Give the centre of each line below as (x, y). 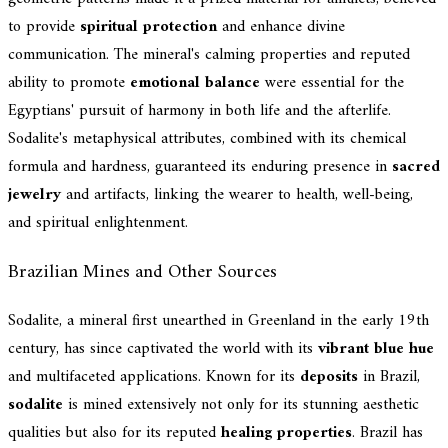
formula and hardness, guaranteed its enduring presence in (200, 166)
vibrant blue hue (376, 349)
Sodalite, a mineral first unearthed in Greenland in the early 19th (218, 321)
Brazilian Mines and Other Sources (142, 272)
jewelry (34, 194)
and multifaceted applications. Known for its (154, 377)
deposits (329, 377)
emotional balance (195, 82)
